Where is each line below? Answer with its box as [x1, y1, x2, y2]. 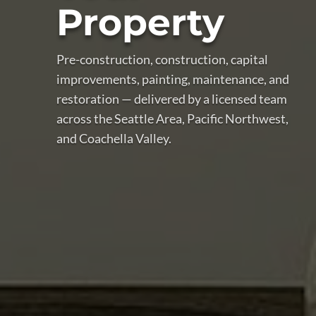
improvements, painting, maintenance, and [56, 71, 289, 87]
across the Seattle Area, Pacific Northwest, [56, 111, 288, 126]
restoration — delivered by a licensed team [56, 91, 287, 107]
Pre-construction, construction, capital [56, 51, 268, 67]
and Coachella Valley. [56, 130, 171, 146]
